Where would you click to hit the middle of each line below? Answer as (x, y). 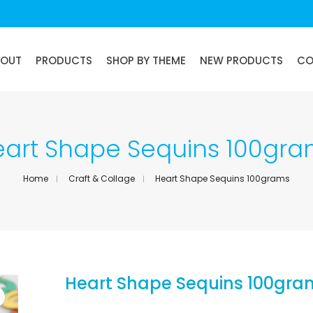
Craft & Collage (102, 179)
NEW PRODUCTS (241, 60)
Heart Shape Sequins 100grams (223, 179)
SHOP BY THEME (146, 60)
